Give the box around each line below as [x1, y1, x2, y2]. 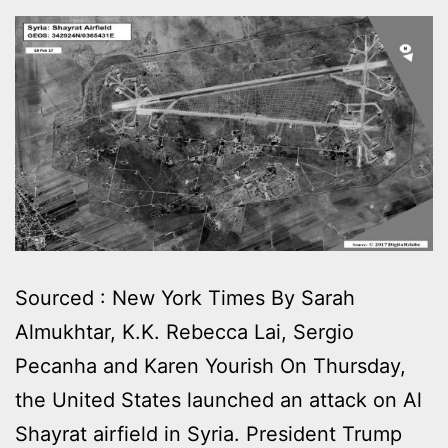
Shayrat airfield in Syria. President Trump [15, 421, 402, 446]
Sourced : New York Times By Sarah [15, 285, 355, 310]
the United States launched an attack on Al [15, 387, 422, 412]
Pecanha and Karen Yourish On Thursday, [15, 353, 406, 378]
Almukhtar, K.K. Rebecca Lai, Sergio [15, 319, 354, 344]
